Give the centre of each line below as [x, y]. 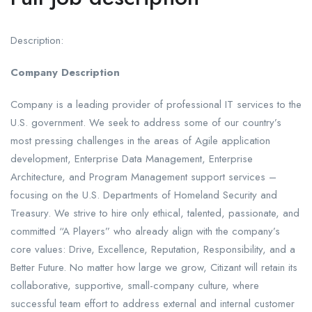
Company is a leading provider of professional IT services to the [156, 105]
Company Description [65, 73]
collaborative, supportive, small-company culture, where [135, 286]
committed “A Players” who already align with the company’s [145, 232]
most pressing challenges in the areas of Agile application [140, 141]
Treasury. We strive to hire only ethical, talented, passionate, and [155, 213]
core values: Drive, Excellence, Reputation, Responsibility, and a [153, 250]
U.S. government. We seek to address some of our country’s [146, 123]
